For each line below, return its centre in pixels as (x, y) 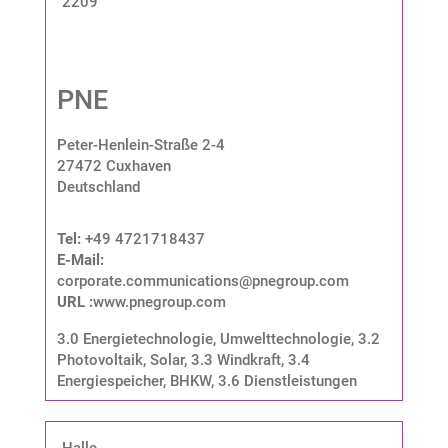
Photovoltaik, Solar (120, 359)
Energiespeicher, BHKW (133, 380)
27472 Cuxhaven (113, 165)
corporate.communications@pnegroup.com (202, 280)
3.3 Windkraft (235, 359)
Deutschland (98, 186)
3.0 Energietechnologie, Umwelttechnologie (203, 338)
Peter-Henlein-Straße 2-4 (140, 144)
